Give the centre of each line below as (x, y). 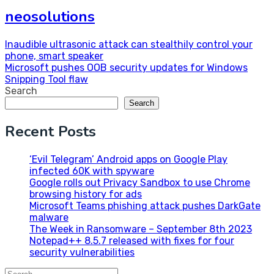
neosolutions (50, 17)
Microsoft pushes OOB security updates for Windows (126, 68)
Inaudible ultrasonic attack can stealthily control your (129, 45)
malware (49, 218)
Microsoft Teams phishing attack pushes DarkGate (145, 206)
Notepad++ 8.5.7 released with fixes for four (132, 241)
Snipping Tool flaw (46, 80)
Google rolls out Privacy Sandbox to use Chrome (140, 183)
